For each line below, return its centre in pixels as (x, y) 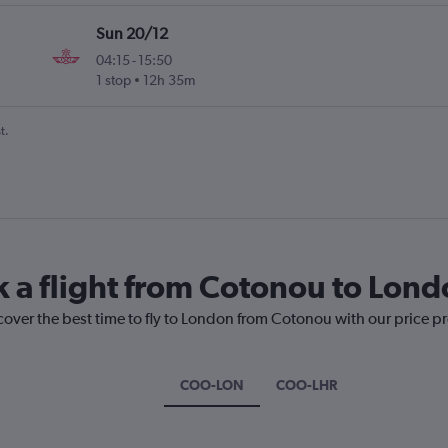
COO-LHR (306, 385)
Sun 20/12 (132, 34)
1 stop (114, 80)
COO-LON (212, 385)
